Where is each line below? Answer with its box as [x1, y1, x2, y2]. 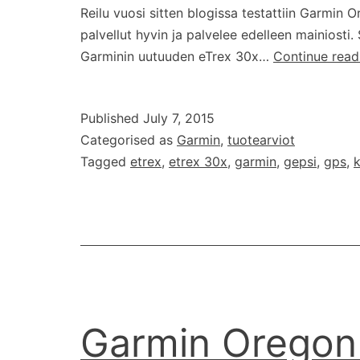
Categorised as [80, 132, 177, 149]
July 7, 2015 [143, 110, 215, 127]
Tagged [80, 153, 130, 170]
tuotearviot [227, 132, 295, 149]
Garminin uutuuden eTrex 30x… [80, 48, 273, 65]
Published [80, 110, 143, 127]
